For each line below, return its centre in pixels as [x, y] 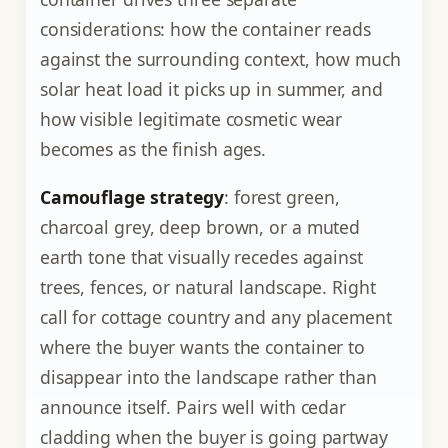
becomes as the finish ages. [153, 149]
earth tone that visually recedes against [201, 256]
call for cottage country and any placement [215, 316]
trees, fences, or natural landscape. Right [207, 286]
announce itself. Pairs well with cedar [193, 406]
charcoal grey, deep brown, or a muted [200, 226]
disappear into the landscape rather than [208, 376]
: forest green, [281, 196]
